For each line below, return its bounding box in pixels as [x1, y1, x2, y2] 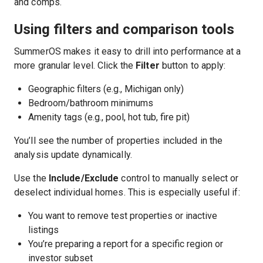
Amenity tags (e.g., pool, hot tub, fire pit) [28, 112, 190, 123]
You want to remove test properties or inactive [28, 210, 217, 221]
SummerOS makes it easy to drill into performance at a [14, 46, 241, 57]
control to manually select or [119, 173, 239, 184]
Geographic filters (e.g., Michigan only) [28, 83, 184, 95]
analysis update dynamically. [14, 149, 132, 160]
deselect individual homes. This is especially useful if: [14, 187, 240, 198]
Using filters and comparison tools [14, 21, 234, 38]
